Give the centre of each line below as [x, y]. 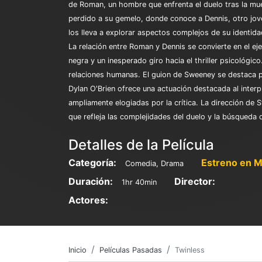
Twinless [190, 250]
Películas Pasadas [131, 250]
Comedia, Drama [154, 164]
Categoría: [92, 163]
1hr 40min [139, 182]
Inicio [77, 250]
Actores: [88, 200]
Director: [195, 182]
